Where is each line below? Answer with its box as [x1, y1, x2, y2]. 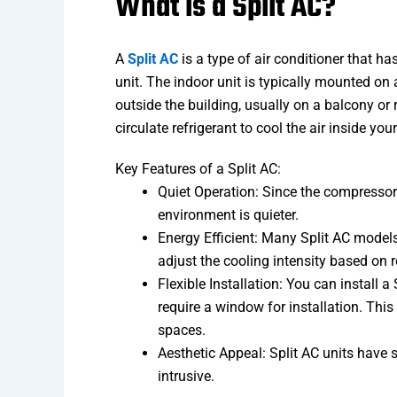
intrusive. [158, 368, 214, 385]
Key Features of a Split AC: [115, 160, 281, 178]
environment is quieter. [158, 206, 299, 224]
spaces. [158, 322, 206, 339]
